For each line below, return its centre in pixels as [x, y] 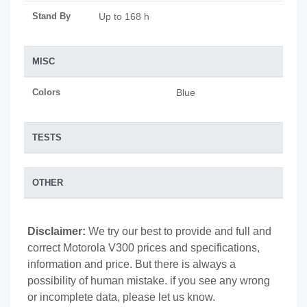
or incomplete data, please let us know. [121, 297]
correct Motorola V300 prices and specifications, [144, 248]
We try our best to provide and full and [179, 231]
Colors [46, 92]
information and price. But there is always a [132, 264]
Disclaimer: [57, 231]
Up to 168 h [124, 16]
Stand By [51, 16]
